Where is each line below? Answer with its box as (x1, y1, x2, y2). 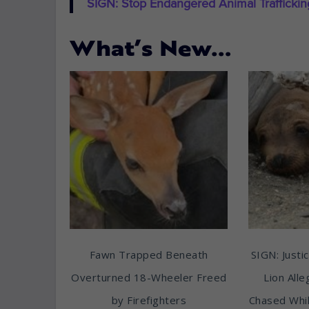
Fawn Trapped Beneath (89, 247, 208, 261)
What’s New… (70, 41, 232, 61)
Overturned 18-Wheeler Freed (71, 270, 227, 284)
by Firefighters (111, 292, 187, 307)
